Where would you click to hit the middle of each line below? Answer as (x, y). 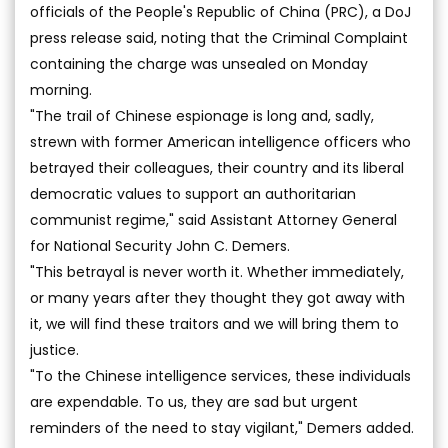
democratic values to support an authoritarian (193, 194)
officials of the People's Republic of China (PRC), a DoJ (220, 12)
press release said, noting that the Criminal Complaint (219, 38)
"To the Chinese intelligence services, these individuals (220, 376)
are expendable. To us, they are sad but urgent (194, 402)
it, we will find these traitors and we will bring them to (214, 324)
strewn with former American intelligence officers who (220, 142)
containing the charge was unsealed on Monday (199, 64)
